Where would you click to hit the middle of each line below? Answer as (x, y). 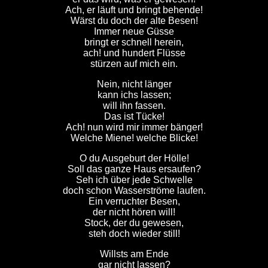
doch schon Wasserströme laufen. (134, 191)
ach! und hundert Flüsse (134, 53)
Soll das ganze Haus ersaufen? (134, 169)
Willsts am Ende (134, 254)
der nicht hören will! (134, 212)
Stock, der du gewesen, (134, 223)
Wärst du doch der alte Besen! (134, 21)
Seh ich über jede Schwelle (134, 180)
